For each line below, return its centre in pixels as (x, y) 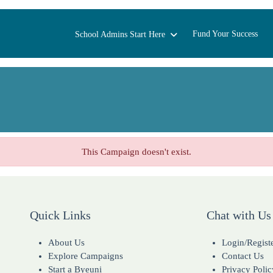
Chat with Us (237, 215)
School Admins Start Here (120, 34)
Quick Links (60, 215)
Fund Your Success (225, 34)
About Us (66, 243)
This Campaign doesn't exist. (136, 152)
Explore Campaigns (86, 256)
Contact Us (243, 256)
